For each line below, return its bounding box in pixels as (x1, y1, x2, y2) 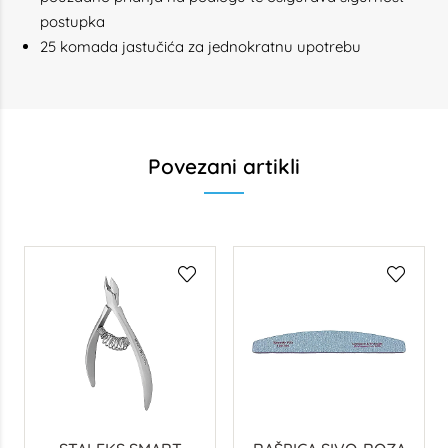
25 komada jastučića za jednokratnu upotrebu (40, 37, 361, 56)
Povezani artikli (148, 153, 300, 179)
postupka (40, 12, 105, 31)
